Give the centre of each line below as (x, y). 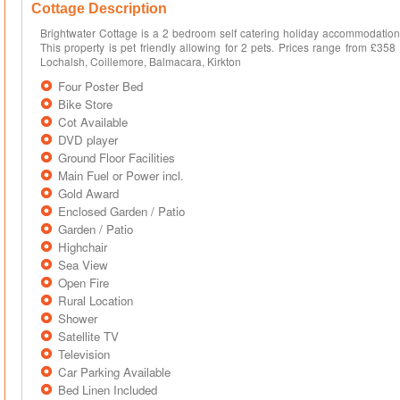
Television (84, 354)
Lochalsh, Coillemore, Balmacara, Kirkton (141, 61)
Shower (78, 318)
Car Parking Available (114, 372)
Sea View (83, 265)
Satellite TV (88, 336)
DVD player (88, 140)
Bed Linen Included (108, 390)
